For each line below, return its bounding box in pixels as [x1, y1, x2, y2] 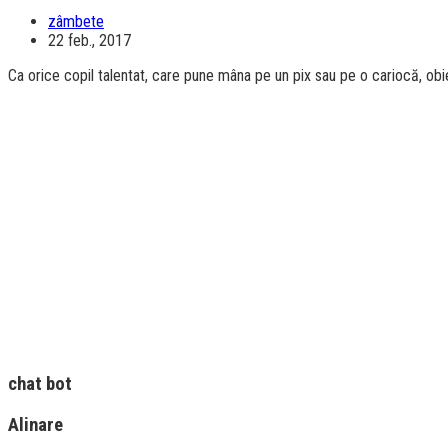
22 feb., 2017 [48, 30, 131, 50]
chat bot [8, 373, 72, 396]
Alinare [8, 414, 63, 437]
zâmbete [48, 11, 104, 31]
